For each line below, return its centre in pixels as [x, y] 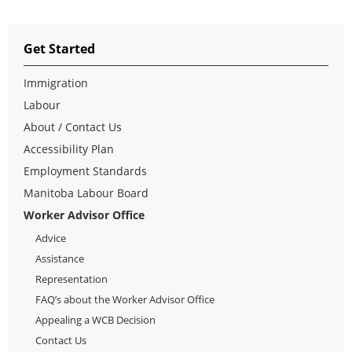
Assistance [60, 258]
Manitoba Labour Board [86, 192]
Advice [51, 238]
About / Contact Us [73, 126]
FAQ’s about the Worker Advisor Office [125, 299]
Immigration [56, 82]
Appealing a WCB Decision [95, 319]
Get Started [59, 48]
